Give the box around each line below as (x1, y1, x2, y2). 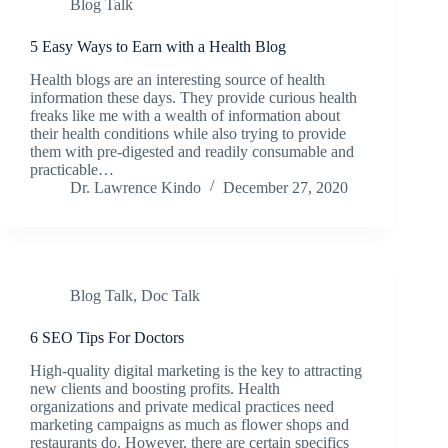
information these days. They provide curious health (30, 88, 357, 106)
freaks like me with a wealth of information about (30, 106, 340, 124)
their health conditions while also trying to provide (30, 124, 346, 142)
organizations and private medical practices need (30, 397, 334, 415)
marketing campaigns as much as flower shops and (30, 415, 349, 433)
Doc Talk (141, 286, 200, 304)
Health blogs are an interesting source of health (30, 70, 325, 88)
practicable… (30, 160, 114, 178)
